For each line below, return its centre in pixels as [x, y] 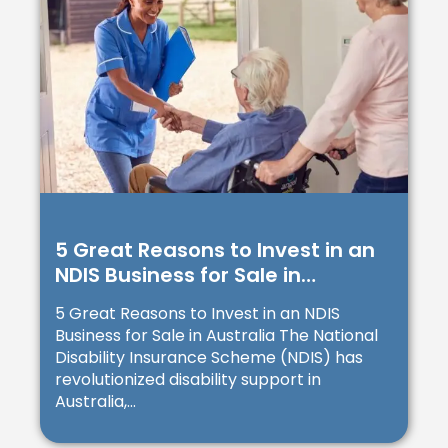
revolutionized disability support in [188, 380]
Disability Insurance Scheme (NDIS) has [209, 358]
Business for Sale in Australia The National [216, 336]
